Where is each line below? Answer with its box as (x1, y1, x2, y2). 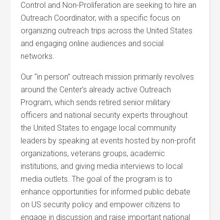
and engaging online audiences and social (21, 39, 164, 48)
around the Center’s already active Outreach (21, 85, 171, 94)
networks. (21, 52, 55, 61)
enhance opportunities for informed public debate (21, 187, 191, 196)
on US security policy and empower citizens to (21, 200, 181, 209)
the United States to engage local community (21, 123, 177, 133)
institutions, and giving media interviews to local (21, 162, 183, 171)
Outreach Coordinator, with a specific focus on (21, 13, 181, 23)
